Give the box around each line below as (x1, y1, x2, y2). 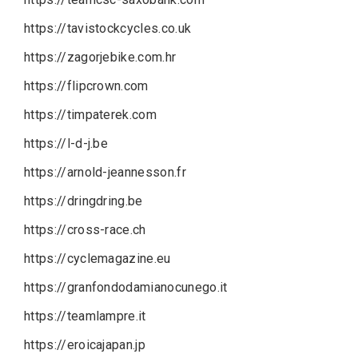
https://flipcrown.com (24, 78, 149, 93)
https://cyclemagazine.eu (24, 250, 171, 266)
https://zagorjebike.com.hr (24, 49, 177, 65)
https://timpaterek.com (24, 106, 157, 122)
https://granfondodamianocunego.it (24, 279, 228, 295)
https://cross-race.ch (24, 221, 146, 237)
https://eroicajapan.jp (24, 336, 146, 352)
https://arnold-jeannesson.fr (24, 164, 186, 180)
